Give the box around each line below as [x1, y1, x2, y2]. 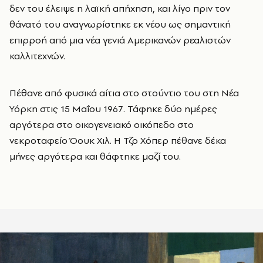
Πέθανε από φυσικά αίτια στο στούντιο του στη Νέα [9, 86, 239, 99]
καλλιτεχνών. [9, 49, 65, 62]
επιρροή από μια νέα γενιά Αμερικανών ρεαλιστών [9, 33, 231, 46]
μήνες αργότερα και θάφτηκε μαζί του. [9, 149, 181, 163]
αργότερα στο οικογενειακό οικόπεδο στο [9, 117, 194, 131]
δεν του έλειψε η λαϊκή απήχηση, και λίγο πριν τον [9, 1, 230, 15]
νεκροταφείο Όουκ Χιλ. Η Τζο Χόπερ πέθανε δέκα [9, 133, 226, 147]
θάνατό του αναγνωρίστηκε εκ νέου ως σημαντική [9, 17, 231, 31]
